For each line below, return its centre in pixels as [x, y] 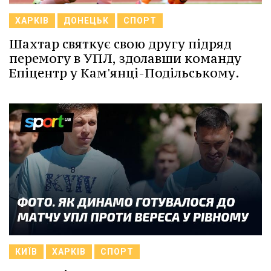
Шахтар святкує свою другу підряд [120, 44]
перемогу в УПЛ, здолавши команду [125, 59]
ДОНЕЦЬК [86, 21]
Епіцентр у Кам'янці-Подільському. [124, 73]
